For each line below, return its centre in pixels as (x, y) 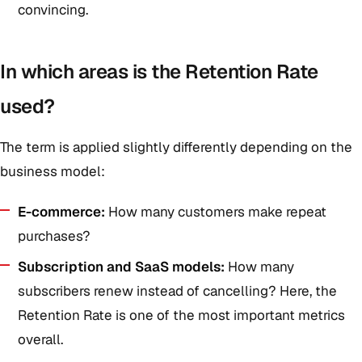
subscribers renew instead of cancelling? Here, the (177, 291)
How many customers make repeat (216, 212)
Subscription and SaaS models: (121, 267)
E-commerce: (61, 212)
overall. (40, 339)
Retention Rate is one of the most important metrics (181, 315)
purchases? (54, 236)
